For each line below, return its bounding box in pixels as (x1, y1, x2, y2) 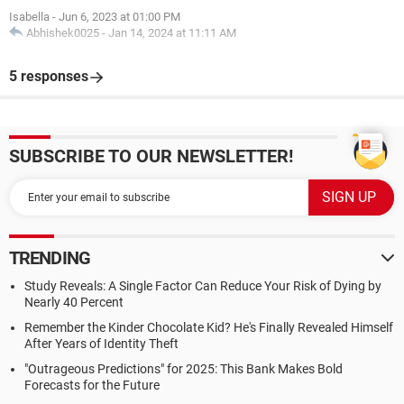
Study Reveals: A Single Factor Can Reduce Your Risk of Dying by (24, 279, 381, 293)
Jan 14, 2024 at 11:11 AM (108, 26, 236, 40)
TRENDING (9, 247, 90, 269)
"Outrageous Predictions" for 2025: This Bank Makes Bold (24, 362, 343, 376)
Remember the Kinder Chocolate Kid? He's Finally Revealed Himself (24, 320, 393, 335)
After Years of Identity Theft (24, 336, 179, 351)
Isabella (9, 10, 50, 23)
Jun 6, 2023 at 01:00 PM (59, 10, 180, 23)
